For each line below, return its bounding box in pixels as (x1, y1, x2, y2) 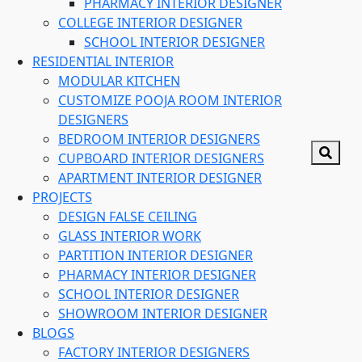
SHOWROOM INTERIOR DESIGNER (58, 305, 267, 322)
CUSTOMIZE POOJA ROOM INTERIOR (58, 91, 282, 109)
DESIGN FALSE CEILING (58, 208, 197, 225)
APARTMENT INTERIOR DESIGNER (58, 169, 262, 187)
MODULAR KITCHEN (58, 72, 180, 90)
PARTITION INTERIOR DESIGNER (58, 246, 253, 264)
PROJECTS (32, 188, 92, 206)
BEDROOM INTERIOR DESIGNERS (58, 130, 260, 148)
